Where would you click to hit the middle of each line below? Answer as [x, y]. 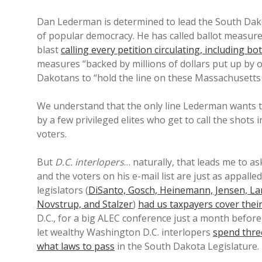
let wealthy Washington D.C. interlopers [125, 232]
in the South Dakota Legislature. [187, 246]
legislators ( [63, 190]
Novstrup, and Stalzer [85, 204]
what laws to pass [76, 246]
